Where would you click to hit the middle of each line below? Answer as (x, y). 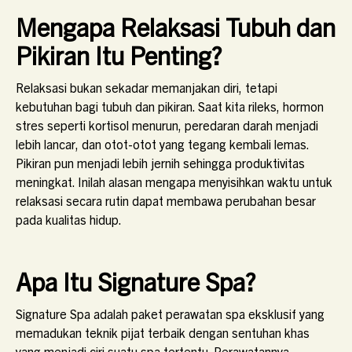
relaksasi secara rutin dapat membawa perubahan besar (166, 200)
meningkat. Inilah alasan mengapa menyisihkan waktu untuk (174, 181)
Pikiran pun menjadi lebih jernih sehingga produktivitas (160, 163)
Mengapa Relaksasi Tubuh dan (176, 26)
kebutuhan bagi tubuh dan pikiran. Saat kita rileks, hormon (170, 106)
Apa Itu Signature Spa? (136, 280)
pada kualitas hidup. (69, 219)
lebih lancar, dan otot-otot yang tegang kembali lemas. (162, 144)
